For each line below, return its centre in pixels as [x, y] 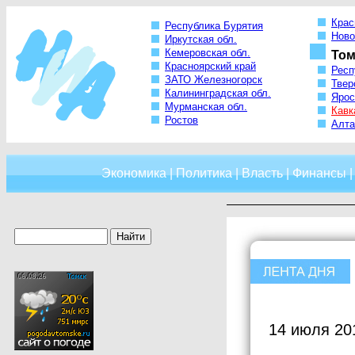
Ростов [181, 120]
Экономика [134, 173]
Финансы [319, 173]
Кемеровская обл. [208, 53]
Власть [262, 173]
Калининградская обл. [218, 94]
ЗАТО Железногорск [214, 80]
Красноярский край [210, 67]
